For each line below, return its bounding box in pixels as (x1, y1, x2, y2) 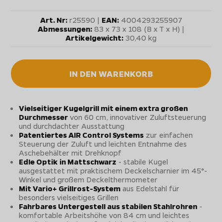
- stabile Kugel (116, 156, 168, 166)
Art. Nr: (40, 14, 67, 25)
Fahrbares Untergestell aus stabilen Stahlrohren (19, 201, 198, 211)
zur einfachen (144, 129, 193, 140)
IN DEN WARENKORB (69, 68, 153, 79)
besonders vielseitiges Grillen (19, 192, 119, 202)
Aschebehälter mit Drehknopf (19, 147, 122, 158)
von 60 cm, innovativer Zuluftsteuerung (68, 111, 207, 122)
